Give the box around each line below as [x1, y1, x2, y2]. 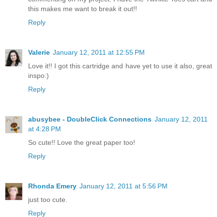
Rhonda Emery [28, 182, 77, 190]
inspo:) [28, 72, 49, 80]
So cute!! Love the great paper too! [28, 139, 135, 147]
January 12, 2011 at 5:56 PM [79, 182, 168, 190]
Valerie [28, 48, 50, 57]
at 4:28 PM [28, 125, 61, 133]
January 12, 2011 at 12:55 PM [53, 48, 145, 57]
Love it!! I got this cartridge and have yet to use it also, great [28, 62, 212, 70]
